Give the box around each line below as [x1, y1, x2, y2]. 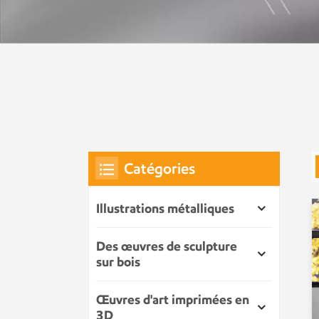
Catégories [124, 159, 195, 179]
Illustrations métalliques [96, 201, 234, 217]
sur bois [96, 254, 140, 271]
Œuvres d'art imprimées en [96, 292, 249, 308]
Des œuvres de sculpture [96, 239, 237, 255]
